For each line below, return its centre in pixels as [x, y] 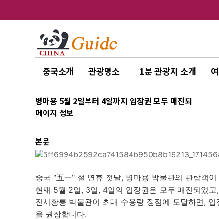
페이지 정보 [55, 112]
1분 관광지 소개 [168, 71]
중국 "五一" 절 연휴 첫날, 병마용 [92, 177]
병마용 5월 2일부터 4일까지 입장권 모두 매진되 [114, 101]
